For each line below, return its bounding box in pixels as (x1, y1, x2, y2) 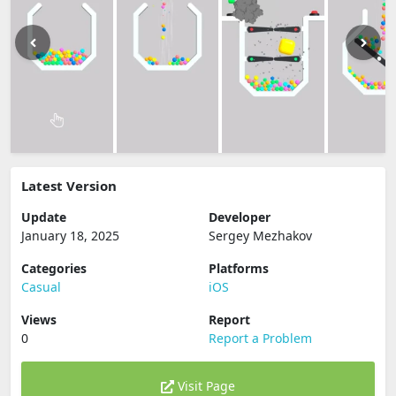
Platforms (209, 260, 269, 277)
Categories (21, 260, 87, 277)
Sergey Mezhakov (209, 227, 312, 244)
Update (21, 209, 66, 225)
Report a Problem (209, 330, 312, 346)
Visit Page (174, 377, 235, 394)
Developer (209, 209, 270, 225)
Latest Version (21, 177, 117, 194)
